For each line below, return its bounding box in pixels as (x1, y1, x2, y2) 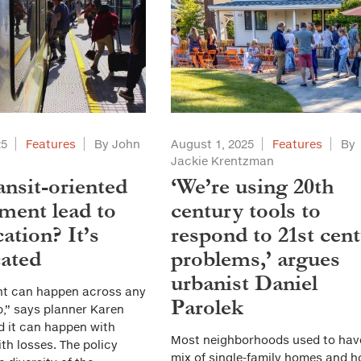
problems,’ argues (170, 247, 340, 272)
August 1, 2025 (170, 137, 254, 151)
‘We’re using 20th (170, 174, 334, 199)
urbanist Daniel (170, 271, 317, 296)
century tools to (170, 198, 321, 223)
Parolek (170, 295, 243, 320)
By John (93, 137, 140, 151)
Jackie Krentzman (170, 154, 274, 168)
